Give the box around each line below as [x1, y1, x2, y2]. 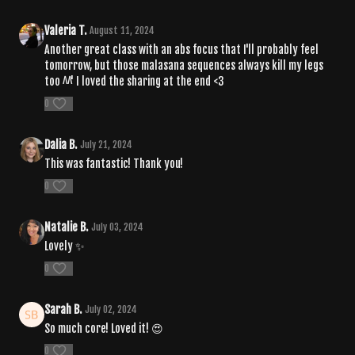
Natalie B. [44, 219, 88, 234]
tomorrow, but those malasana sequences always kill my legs [44, 58, 323, 72]
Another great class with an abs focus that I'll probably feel [44, 42, 319, 56]
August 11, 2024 [90, 24, 155, 36]
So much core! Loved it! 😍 [44, 321, 163, 335]
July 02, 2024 [85, 303, 137, 315]
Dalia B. [44, 137, 77, 151]
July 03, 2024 [91, 220, 143, 233]
